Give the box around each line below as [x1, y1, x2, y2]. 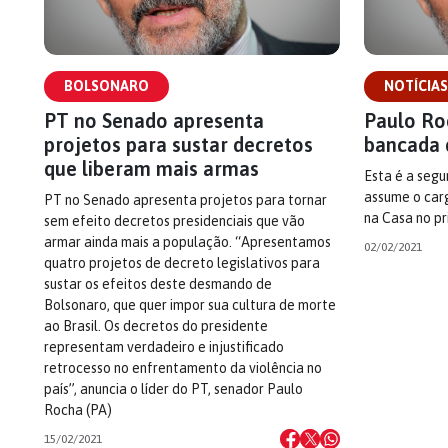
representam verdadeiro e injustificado [44, 339, 284, 355]
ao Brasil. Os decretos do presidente [44, 318, 268, 334]
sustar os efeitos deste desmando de [44, 276, 272, 292]
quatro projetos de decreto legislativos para [44, 255, 320, 271]
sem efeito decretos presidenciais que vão [44, 213, 305, 229]
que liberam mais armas [44, 157, 259, 180]
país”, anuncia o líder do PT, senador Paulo [44, 381, 303, 397]
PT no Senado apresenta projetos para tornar [44, 192, 327, 208]
